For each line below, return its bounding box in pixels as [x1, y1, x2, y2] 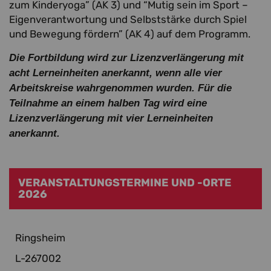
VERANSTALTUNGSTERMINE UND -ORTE [18, 176, 232, 190]
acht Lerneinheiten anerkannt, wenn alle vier [9, 67, 222, 79]
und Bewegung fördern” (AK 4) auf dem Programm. [9, 28, 250, 41]
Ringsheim [15, 232, 68, 244]
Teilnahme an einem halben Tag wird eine [9, 97, 207, 109]
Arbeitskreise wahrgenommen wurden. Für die [9, 82, 232, 94]
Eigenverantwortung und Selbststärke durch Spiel [9, 13, 247, 26]
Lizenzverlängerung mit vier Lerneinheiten [9, 113, 213, 125]
